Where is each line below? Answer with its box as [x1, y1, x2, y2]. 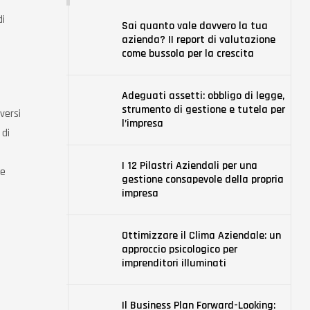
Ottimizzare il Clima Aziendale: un [122, 228, 281, 243]
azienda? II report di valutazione [122, 33, 275, 47]
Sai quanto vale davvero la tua [122, 19, 268, 33]
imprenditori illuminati [122, 256, 226, 271]
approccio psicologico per [122, 242, 237, 257]
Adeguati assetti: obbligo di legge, [122, 89, 284, 103]
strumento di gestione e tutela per [122, 102, 285, 117]
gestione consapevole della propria [122, 172, 284, 187]
